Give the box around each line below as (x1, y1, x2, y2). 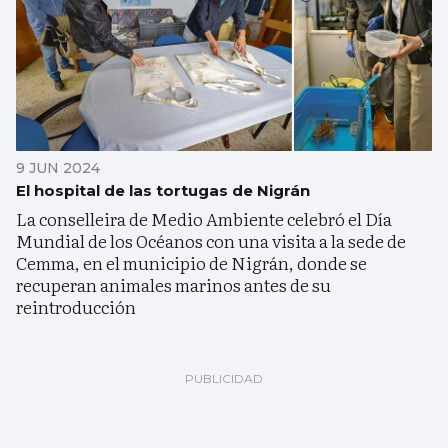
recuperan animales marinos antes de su (16, 272, 331, 298)
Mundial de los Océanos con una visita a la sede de (16, 228, 406, 254)
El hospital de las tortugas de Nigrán (16, 181, 310, 201)
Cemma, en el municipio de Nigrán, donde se (16, 250, 367, 276)
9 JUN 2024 (16, 159, 100, 178)
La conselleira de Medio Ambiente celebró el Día (16, 206, 392, 232)
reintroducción (16, 294, 136, 320)
